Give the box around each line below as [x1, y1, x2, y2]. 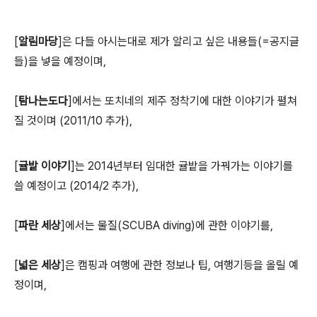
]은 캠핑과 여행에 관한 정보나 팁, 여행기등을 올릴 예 [61, 258, 299, 272]
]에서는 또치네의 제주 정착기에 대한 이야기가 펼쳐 [68, 94, 297, 108]
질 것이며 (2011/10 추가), [14, 114, 132, 127]
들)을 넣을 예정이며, [14, 54, 106, 68]
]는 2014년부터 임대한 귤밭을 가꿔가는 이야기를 [71, 159, 293, 173]
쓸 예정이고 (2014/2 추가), [14, 179, 139, 192]
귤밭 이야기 [18, 159, 71, 173]
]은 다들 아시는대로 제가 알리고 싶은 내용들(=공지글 [58, 35, 299, 48]
